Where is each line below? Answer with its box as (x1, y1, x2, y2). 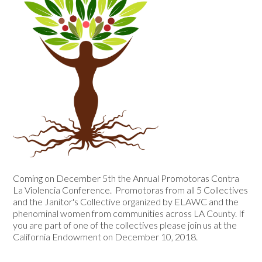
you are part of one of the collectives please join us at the (13, 219, 237, 231)
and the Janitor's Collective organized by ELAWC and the (13, 196, 239, 208)
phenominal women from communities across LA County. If (13, 208, 245, 219)
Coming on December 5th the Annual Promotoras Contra (13, 173, 240, 184)
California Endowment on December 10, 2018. (13, 231, 198, 243)
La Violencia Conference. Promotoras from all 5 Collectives (13, 184, 249, 196)
